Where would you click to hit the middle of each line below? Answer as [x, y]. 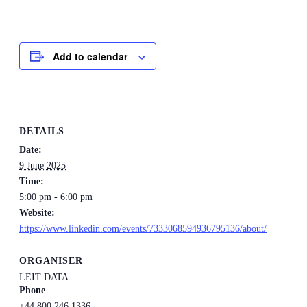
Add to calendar [90, 56]
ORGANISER [51, 260]
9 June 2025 [42, 166]
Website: [37, 213]
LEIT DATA [44, 277]
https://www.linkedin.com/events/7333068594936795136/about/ [143, 229]
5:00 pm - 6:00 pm [56, 197]
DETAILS [42, 132]
